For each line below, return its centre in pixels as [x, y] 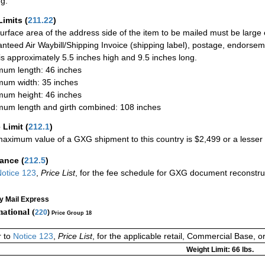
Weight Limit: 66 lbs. [220, 250]
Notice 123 [33, 236]
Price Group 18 [72, 213]
